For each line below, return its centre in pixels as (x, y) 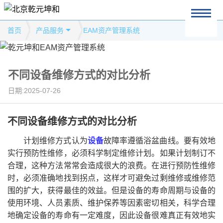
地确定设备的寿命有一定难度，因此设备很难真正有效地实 (111, 215)
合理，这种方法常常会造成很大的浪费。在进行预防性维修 (111, 166)
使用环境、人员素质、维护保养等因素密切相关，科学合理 (111, 203)
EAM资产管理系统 (111, 30)
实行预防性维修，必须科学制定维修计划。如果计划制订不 (111, 153)
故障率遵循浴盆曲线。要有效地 (160, 141)
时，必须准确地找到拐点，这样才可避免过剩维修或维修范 (111, 178)
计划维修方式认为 (56, 141)
